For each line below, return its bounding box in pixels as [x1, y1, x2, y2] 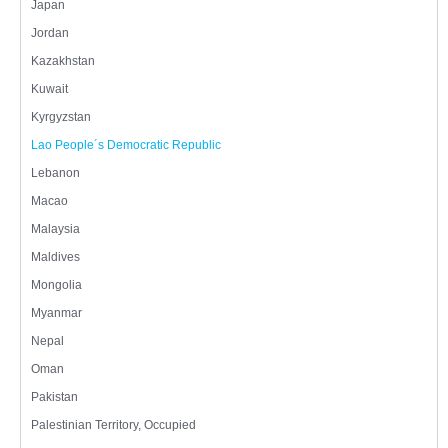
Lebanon [31, 166, 80, 181]
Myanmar [31, 306, 82, 321]
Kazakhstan [31, 54, 95, 69]
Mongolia [31, 278, 82, 293]
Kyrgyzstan [31, 110, 91, 125]
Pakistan [31, 390, 78, 405]
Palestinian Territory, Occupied [31, 418, 196, 433]
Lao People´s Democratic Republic [31, 138, 221, 153]
